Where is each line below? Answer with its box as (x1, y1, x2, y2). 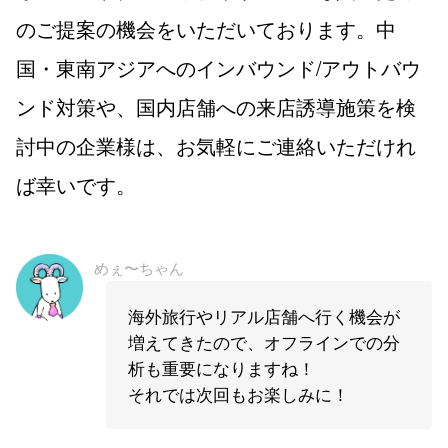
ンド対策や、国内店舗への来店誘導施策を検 (16, 91, 416, 121)
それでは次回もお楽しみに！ (128, 382, 350, 407)
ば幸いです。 (16, 169, 136, 199)
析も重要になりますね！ (128, 356, 316, 381)
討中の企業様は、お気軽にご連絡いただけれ (16, 130, 416, 160)
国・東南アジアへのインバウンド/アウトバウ (16, 52, 421, 82)
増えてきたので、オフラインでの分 (128, 330, 401, 355)
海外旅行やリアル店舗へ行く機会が (128, 304, 401, 329)
